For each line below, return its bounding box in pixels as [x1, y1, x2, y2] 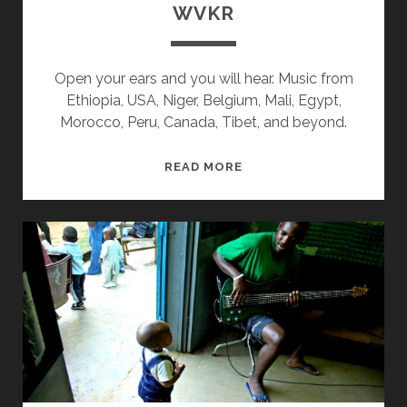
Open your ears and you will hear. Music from [54, 70, 353, 88]
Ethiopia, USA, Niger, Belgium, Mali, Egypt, [65, 92, 342, 110]
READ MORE [164, 160, 243, 174]
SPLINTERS [242, 158, 317, 173]
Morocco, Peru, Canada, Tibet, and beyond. [60, 114, 347, 132]
